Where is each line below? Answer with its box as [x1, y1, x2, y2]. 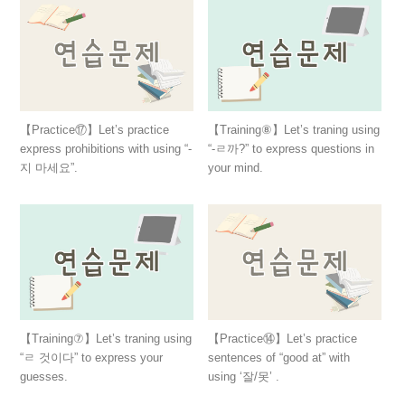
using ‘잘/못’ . [208, 369, 280, 383]
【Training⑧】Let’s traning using [208, 122, 381, 137]
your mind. [208, 160, 264, 174]
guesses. [19, 369, 68, 383]
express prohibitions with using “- [19, 141, 192, 155]
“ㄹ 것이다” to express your [19, 350, 163, 364]
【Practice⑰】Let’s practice [19, 122, 169, 137]
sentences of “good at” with [208, 350, 351, 364]
